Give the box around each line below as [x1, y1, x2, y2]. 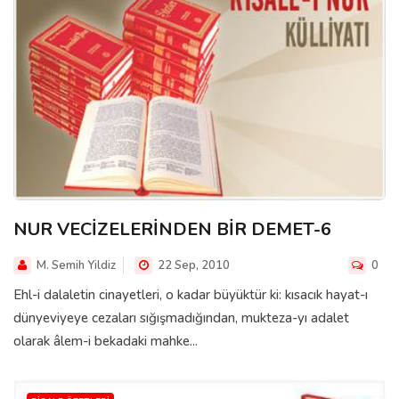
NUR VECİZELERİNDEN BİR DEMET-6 [13, 216, 331, 241]
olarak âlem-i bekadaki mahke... [13, 331, 198, 350]
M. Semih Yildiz [37, 256, 116, 273]
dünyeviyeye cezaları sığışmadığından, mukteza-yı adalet [13, 308, 349, 327]
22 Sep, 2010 [155, 256, 230, 273]
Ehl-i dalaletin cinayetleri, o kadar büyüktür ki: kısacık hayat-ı [13, 285, 368, 304]
